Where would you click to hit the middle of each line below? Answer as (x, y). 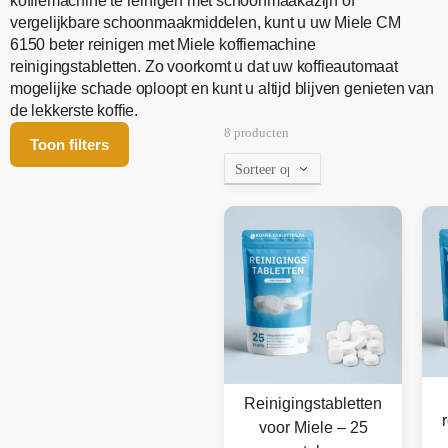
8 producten (256, 133)
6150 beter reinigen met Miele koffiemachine (163, 45)
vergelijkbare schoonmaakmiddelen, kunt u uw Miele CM (205, 23)
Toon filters (69, 145)
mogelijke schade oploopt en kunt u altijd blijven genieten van (222, 89)
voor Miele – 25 (313, 428)
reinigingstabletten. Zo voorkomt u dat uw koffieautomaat (204, 67)
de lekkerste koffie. (74, 111)
